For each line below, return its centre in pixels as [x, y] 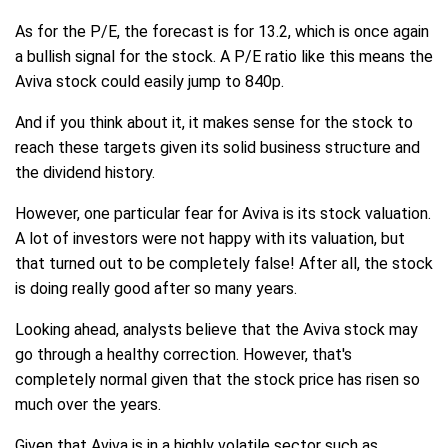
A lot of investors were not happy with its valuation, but [210, 239]
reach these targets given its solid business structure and [217, 148]
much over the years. [88, 405]
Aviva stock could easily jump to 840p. [149, 82]
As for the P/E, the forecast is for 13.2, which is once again [222, 32]
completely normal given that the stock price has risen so [217, 380]
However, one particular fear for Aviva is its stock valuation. [223, 214]
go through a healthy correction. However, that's [183, 355]
